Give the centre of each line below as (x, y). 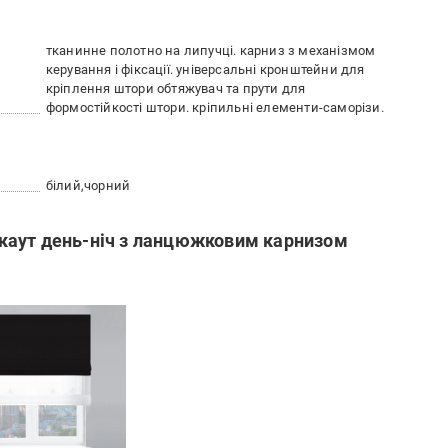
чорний (107, 185)
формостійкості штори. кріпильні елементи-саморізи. (214, 107)
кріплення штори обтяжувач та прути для (175, 88)
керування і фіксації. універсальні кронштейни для (205, 69)
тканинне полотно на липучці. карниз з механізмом (210, 50)
